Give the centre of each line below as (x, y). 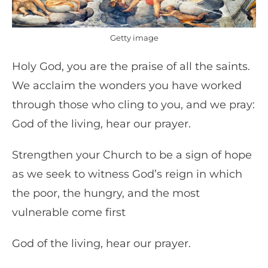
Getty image (134, 38)
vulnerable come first (70, 213)
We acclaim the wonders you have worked (127, 86)
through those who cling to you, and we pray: (133, 105)
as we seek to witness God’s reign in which (127, 174)
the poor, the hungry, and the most (106, 194)
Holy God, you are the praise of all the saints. (131, 67)
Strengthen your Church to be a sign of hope (132, 155)
